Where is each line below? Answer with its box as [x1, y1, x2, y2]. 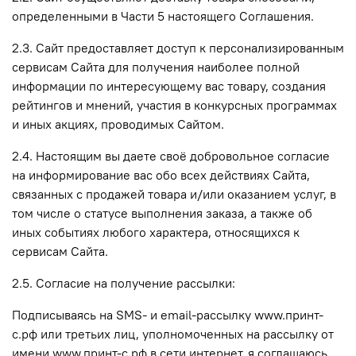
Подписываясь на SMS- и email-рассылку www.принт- [12, 306, 323, 323]
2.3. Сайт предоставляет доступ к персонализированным [12, 39, 344, 56]
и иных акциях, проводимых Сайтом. [12, 115, 224, 132]
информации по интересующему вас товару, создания [12, 77, 326, 94]
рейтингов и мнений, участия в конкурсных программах [12, 96, 337, 113]
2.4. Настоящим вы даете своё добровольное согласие [12, 147, 330, 164]
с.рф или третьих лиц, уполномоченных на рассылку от [12, 325, 334, 342]
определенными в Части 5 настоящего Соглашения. [12, 7, 314, 24]
